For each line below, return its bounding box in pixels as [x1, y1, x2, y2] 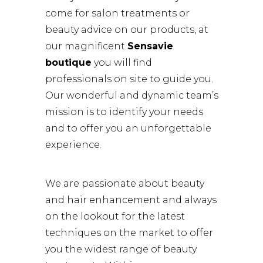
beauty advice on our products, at [45, 24, 208, 35]
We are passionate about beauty [45, 178, 204, 189]
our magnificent [45, 41, 127, 52]
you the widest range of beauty [45, 244, 197, 255]
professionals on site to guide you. [45, 73, 213, 85]
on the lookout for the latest [45, 211, 185, 222]
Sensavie [127, 41, 173, 52]
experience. [45, 139, 102, 150]
